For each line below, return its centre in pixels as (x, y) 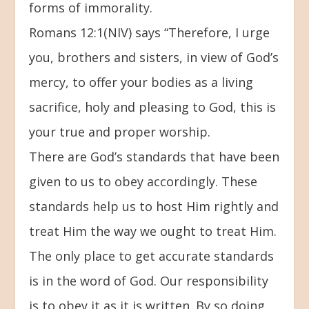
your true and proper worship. (120, 131)
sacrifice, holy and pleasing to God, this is (153, 107)
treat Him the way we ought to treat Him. (153, 231)
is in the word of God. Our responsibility (149, 280)
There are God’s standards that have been (154, 156)
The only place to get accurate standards (152, 256)
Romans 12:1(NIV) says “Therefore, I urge (150, 32)
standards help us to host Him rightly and (154, 206)
